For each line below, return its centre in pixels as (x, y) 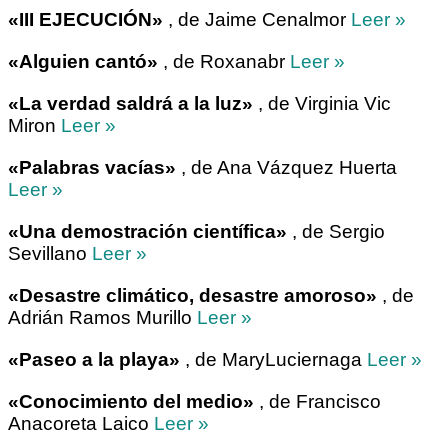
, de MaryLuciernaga (273, 359)
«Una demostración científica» (147, 231)
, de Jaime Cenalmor (257, 19)
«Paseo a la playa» (94, 359)
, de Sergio (336, 231)
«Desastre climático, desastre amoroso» (192, 295)
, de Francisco (317, 401)
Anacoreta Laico (81, 423)
